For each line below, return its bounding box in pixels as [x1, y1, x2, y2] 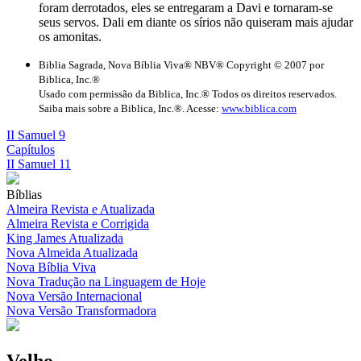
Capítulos [6, 143, 55, 157]
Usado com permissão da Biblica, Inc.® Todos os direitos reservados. [39, 88, 337, 101]
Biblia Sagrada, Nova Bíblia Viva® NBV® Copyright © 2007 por [39, 59, 324, 72]
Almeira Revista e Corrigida [6, 217, 149, 231]
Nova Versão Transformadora [6, 304, 156, 318]
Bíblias [6, 188, 42, 202]
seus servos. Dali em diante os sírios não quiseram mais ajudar [39, 15, 353, 30]
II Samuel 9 [6, 128, 65, 143]
